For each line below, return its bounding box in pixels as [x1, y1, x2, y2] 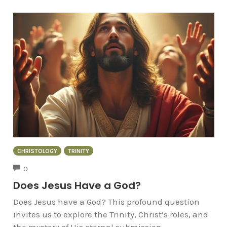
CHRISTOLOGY [17, 147, 57, 155]
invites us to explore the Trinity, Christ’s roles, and [13, 209, 208, 220]
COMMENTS [27, 164, 64, 172]
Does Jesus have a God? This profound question [13, 197, 200, 207]
